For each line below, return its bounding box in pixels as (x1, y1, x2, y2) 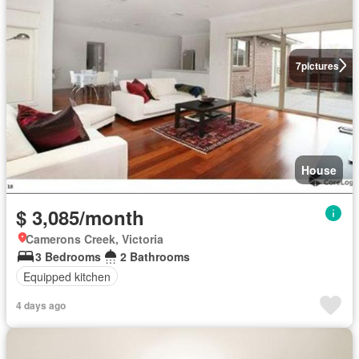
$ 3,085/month (16, 204, 144, 231)
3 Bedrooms (35, 248, 101, 264)
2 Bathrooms (120, 248, 190, 264)
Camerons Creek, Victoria (26, 231, 163, 247)
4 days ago (16, 298, 66, 313)
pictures (301, 58, 339, 73)
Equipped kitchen (23, 268, 111, 284)
